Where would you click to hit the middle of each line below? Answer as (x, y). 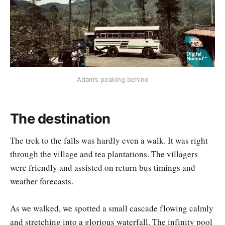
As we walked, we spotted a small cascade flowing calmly (112, 208)
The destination (60, 119)
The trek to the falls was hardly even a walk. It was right (109, 140)
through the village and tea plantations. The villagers (104, 154)
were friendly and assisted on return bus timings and (103, 167)
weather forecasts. (42, 181)
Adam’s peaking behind (113, 79)
